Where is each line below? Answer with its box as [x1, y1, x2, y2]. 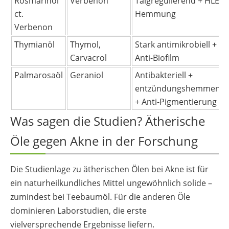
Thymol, [70, 38, 101, 50]
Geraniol [70, 69, 103, 81]
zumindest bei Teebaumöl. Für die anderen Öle [10, 191, 190, 202]
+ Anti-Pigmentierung [135, 96, 217, 107]
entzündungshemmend [135, 82, 225, 94]
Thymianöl [14, 38, 55, 50]
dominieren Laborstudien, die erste [10, 204, 147, 216]
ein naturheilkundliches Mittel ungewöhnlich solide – [10, 177, 212, 189]
